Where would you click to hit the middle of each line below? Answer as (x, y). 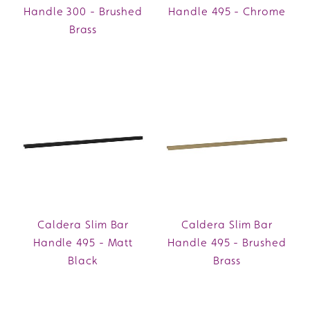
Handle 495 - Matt (83, 242)
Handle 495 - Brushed (227, 242)
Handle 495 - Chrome (227, 11)
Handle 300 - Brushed (83, 11)
